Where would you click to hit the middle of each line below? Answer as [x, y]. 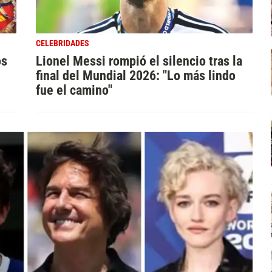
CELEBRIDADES [62, 43]
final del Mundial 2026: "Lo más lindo [135, 75]
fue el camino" [74, 90]
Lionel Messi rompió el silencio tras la [139, 60]
